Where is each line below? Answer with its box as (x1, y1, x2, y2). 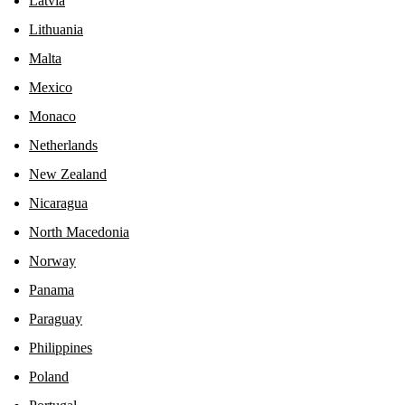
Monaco (29, 108, 76, 124)
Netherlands (29, 137, 98, 153)
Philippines (29, 339, 92, 355)
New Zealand (29, 165, 107, 182)
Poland (29, 368, 69, 384)
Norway (29, 252, 76, 268)
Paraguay (29, 310, 82, 326)
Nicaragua (29, 194, 88, 211)
